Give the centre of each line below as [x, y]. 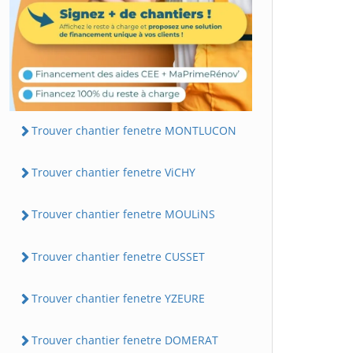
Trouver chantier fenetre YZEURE [118, 298]
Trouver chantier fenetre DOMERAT [125, 340]
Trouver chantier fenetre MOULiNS [123, 214]
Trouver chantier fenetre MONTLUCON [134, 130]
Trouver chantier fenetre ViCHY [113, 173]
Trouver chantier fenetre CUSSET [118, 256]
